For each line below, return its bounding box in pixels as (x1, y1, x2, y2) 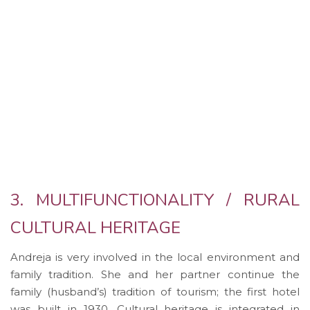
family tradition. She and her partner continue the (10, 267, 300, 281)
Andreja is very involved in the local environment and (10, 250, 300, 264)
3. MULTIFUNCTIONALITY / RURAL (10, 188, 300, 211)
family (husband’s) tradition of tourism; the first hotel (10, 284, 300, 298)
